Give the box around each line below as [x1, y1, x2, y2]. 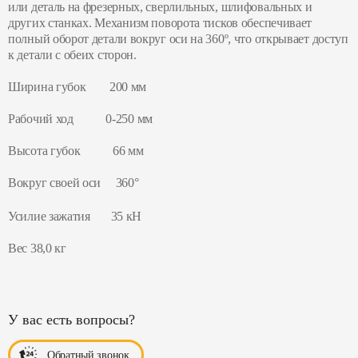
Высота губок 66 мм [8, 144, 144, 158]
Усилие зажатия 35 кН [8, 209, 142, 224]
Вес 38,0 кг [8, 241, 66, 256]
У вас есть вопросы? [8, 312, 135, 328]
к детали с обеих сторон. [8, 48, 137, 62]
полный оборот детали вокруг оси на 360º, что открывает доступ [8, 32, 348, 46]
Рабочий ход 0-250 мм [8, 112, 153, 126]
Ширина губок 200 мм [8, 80, 147, 94]
